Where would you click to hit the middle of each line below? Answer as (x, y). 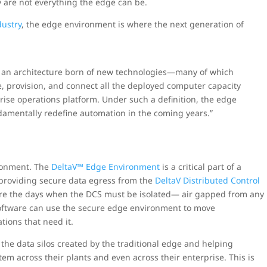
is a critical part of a (201, 167)
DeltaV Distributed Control (208, 180)
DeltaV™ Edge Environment (106, 167)
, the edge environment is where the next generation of (133, 24)
